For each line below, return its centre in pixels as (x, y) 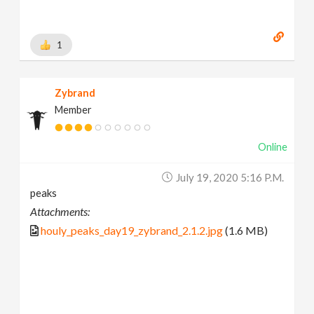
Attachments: (60, 211)
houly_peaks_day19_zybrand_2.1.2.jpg (132, 230)
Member (74, 109)
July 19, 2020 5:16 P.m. (230, 177)
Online (272, 146)
